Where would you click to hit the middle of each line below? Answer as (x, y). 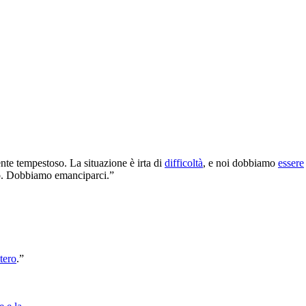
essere (291, 163)
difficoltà (184, 163)
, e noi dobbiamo (240, 163)
